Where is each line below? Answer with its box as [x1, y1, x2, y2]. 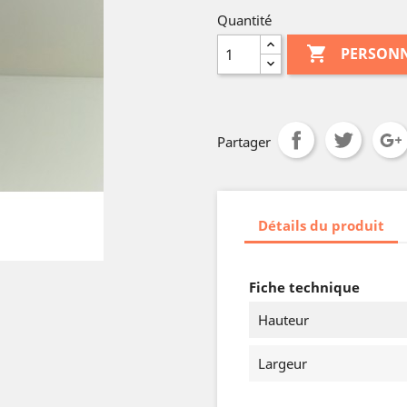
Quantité [217, 11, 272, 29]
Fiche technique [249, 278, 360, 296]
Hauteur [258, 311, 309, 329]
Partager [217, 133, 271, 151]
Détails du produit [258, 215, 384, 234]
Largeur [258, 354, 307, 372]
